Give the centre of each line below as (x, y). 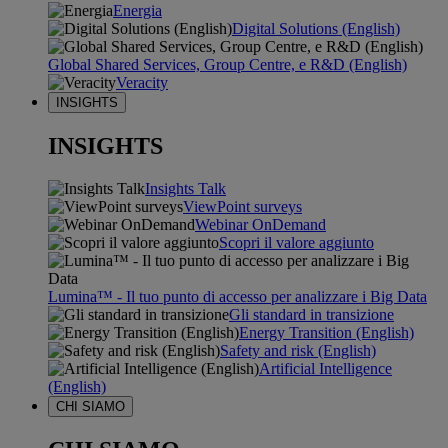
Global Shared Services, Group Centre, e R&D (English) (227, 65)
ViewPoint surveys (242, 207)
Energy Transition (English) (326, 333)
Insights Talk (185, 189)
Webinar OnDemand (260, 225)
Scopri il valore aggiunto (296, 243)
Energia (137, 11)
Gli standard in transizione (311, 315)
